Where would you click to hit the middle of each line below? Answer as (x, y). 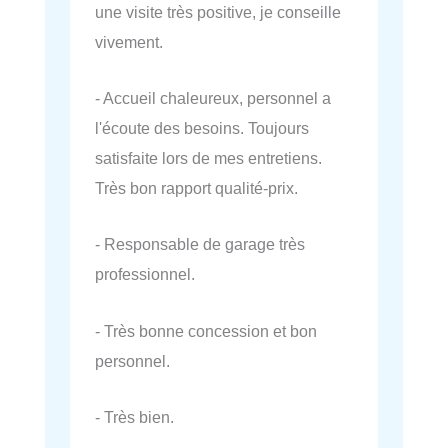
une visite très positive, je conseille (218, 11)
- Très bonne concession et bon (206, 330)
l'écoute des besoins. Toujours (202, 128)
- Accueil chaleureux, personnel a (213, 98)
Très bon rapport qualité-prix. (196, 188)
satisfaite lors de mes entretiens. (208, 158)
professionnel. (145, 274)
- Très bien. (134, 416)
